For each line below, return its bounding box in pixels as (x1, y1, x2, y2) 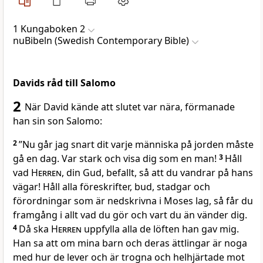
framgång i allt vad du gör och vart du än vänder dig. (13, 208, 247, 222)
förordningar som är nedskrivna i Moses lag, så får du (13, 194, 253, 208)
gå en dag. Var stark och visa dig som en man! (13, 152, 219, 166)
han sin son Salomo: (13, 114, 102, 128)
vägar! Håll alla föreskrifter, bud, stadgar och (13, 180, 210, 194)
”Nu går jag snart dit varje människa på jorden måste (19, 138, 254, 151)
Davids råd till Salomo (13, 76, 116, 90)
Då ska (19, 222, 51, 236)
